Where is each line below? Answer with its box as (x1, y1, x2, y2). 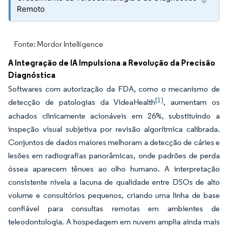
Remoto (17, 4, 45, 14)
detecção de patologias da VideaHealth (8, 97, 155, 107)
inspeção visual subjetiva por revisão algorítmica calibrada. (8, 124, 220, 134)
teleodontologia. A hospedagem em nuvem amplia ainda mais (8, 217, 220, 226)
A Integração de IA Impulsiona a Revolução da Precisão (8, 58, 215, 68)
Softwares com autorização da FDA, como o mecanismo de (8, 84, 220, 94)
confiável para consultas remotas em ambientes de (8, 204, 220, 213)
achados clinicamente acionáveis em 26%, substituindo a (8, 111, 220, 121)
